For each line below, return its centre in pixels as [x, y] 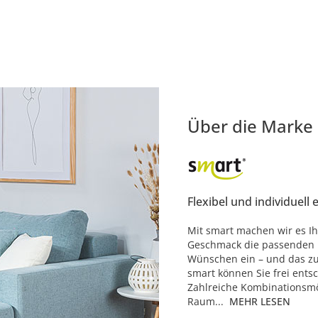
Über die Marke [250, 126]
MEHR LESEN [260, 301]
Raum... [205, 301]
